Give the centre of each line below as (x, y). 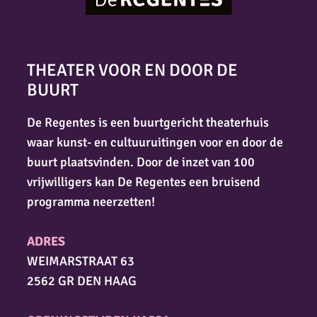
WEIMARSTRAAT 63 (81, 261)
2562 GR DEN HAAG (82, 281)
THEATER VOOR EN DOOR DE (132, 70)
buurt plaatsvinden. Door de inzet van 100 (141, 162)
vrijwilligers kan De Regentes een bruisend (144, 182)
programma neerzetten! (91, 202)
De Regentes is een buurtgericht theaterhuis (148, 123)
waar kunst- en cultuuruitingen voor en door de (155, 143)
